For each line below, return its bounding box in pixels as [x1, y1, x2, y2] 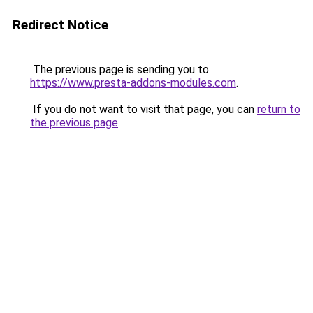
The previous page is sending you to [30, 63, 209, 76]
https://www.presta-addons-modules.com [30, 76, 236, 89]
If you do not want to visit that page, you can [30, 103, 257, 116]
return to [257, 103, 300, 116]
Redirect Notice [13, 17, 108, 33]
